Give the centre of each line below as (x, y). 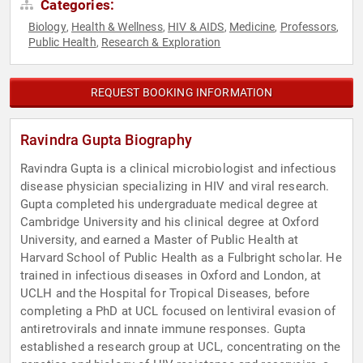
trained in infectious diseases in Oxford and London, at (171, 276)
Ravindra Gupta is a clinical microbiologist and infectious (178, 169)
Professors (308, 27)
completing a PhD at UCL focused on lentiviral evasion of (178, 312)
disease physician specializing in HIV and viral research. (175, 187)
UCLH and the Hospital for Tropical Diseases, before (165, 294)
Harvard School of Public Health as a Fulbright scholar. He (181, 258)
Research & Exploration (161, 43)
